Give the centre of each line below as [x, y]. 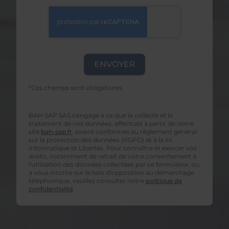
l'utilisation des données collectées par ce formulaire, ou [114, 165]
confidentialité [51, 189]
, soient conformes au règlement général [134, 132]
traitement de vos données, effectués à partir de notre [111, 124]
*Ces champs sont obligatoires [75, 88]
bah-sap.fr [56, 132]
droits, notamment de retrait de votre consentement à [112, 156]
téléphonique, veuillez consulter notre [87, 181]
